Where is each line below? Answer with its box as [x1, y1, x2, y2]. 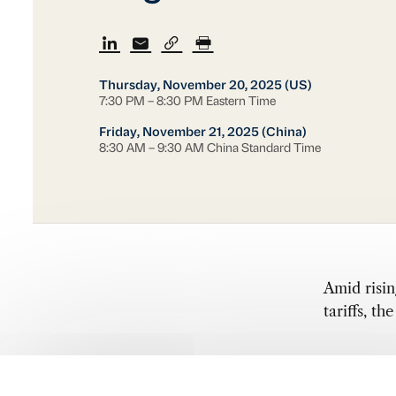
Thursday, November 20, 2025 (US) [98, 79, 312, 93]
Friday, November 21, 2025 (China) [98, 126, 307, 140]
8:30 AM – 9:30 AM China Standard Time [98, 141, 321, 156]
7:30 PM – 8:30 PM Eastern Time [98, 95, 276, 109]
